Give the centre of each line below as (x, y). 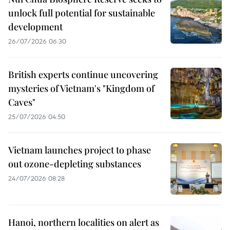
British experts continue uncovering (83, 74)
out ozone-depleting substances (75, 164)
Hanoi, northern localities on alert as (84, 222)
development (35, 26)
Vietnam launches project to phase (80, 150)
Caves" (22, 102)
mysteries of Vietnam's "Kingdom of (81, 88)
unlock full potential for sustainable (82, 13)
